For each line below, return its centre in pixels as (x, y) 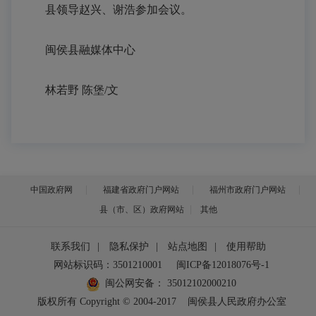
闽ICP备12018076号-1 (223, 265)
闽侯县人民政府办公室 (237, 302)
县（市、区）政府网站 (141, 209)
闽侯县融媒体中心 (79, 50)
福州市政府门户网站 (248, 190)
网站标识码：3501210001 (108, 265)
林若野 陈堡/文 (71, 90)
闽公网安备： (135, 283)
